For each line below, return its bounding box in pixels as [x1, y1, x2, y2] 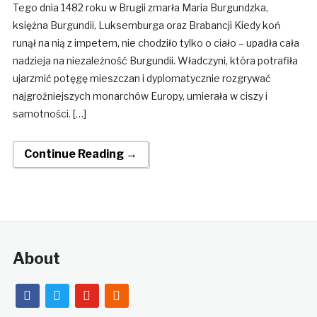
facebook [14, 286, 67, 300]
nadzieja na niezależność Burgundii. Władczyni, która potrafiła [12, 54, 298, 67]
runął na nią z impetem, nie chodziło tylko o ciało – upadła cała [12, 37, 299, 50]
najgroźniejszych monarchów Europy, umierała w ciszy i [12, 90, 267, 103]
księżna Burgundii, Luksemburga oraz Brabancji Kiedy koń [12, 19, 280, 32]
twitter [44, 286, 83, 300]
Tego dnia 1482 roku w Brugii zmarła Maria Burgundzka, [12, 1, 268, 14]
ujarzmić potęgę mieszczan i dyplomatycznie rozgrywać [12, 72, 271, 85]
